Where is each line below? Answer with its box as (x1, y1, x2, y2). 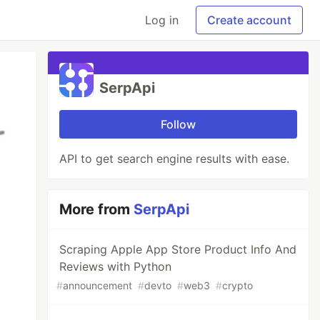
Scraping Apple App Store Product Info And (59, 242, 297, 256)
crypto (222, 279, 254, 291)
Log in (145, 13, 179, 27)
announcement (63, 279, 133, 291)
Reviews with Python (59, 259, 172, 274)
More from (59, 201, 134, 218)
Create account (207, 13, 291, 27)
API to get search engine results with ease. (59, 151, 290, 166)
